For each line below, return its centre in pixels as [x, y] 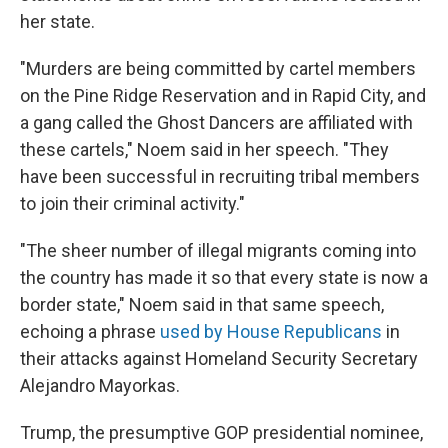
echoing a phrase [90, 331]
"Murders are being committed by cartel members [218, 68]
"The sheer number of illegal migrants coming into [218, 250]
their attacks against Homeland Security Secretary [219, 358]
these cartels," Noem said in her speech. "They [204, 149]
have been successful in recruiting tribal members [220, 176]
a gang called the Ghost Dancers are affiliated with [216, 122]
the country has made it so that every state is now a [224, 277]
